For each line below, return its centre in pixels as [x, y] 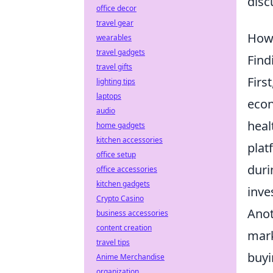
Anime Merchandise [130, 257]
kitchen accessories [129, 140]
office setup [116, 154]
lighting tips [116, 81]
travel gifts [114, 67]
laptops [109, 96]
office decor [116, 8]
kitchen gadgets [123, 184]
